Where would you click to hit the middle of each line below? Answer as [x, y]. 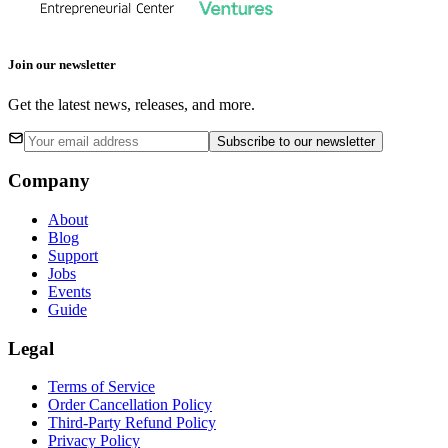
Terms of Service [101, 387]
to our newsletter [327, 141]
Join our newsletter [62, 65]
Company [49, 181]
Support [73, 256]
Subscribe [248, 141]
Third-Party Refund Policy [132, 423]
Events [69, 292]
